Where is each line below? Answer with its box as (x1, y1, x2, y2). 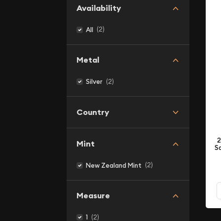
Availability (76, 2, 121, 13)
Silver (86, 77, 103, 86)
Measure (76, 190, 110, 201)
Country (76, 107, 109, 117)
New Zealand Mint (86, 161, 142, 170)
